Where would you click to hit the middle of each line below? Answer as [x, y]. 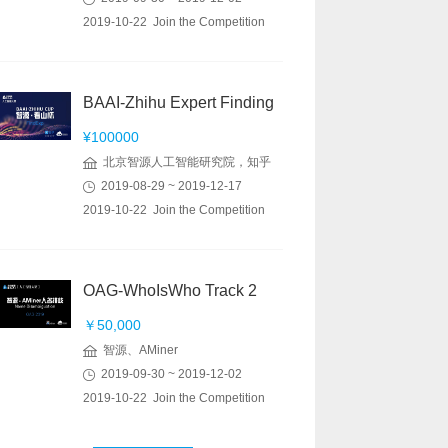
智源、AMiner [137, 350]
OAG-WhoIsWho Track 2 [170, 290]
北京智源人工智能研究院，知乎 [184, 162]
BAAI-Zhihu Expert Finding [178, 102]
